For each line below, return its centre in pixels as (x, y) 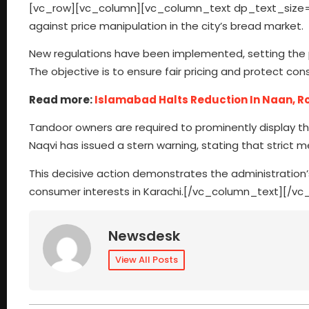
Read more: (62, 99)
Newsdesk (144, 236)
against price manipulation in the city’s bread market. (166, 26)
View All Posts (147, 259)
